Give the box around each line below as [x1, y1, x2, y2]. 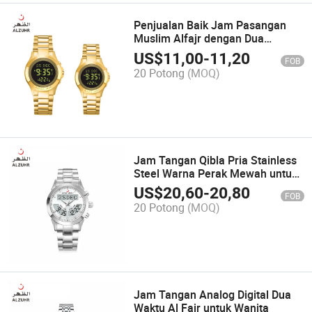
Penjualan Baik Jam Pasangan [134, 17, 287, 33]
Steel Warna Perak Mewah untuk [134, 165, 298, 181]
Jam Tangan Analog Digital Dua [134, 286, 292, 302]
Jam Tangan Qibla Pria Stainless [134, 152, 297, 168]
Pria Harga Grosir [134, 178, 221, 194]
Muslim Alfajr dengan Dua [134, 31, 265, 47]
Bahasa [134, 44, 172, 60]
